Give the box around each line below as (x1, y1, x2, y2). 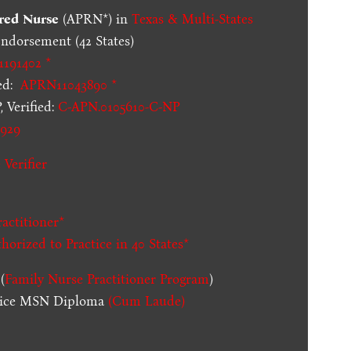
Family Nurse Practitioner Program (5, 270, 210, 288)
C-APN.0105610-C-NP (58, 98, 181, 115)
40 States (132, 235, 184, 252)
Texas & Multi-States (132, 10, 258, 27)
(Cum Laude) (104, 292, 186, 309)
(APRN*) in (59, 10, 132, 27)
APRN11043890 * (20, 76, 118, 93)
